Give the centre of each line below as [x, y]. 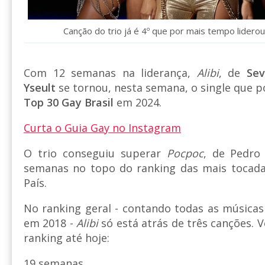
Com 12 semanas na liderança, [110, 73]
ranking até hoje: [67, 238]
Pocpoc [185, 153]
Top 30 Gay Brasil [69, 103]
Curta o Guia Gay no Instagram [102, 128]
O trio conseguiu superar [95, 153]
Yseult [40, 88]
